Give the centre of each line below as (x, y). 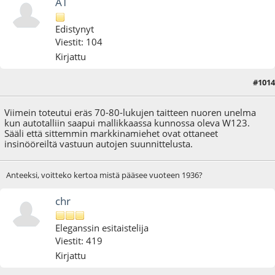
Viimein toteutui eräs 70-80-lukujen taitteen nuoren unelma (130, 113)
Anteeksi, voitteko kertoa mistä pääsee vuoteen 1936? (104, 175)
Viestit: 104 (79, 42)
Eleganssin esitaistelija (102, 227)
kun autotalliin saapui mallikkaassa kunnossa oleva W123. (127, 123)
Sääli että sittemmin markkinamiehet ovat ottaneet (111, 134)
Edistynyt (75, 29)
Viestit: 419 (79, 240)
